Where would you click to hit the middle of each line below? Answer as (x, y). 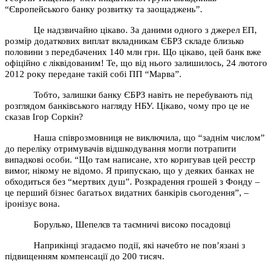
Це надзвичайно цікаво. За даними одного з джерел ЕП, (146, 30)
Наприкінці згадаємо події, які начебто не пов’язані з (140, 245)
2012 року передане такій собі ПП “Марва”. (93, 74)
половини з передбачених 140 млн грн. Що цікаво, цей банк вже (133, 52)
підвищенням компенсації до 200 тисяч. (85, 256)
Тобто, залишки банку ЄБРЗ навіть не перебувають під (143, 94)
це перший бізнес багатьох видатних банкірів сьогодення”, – (127, 192)
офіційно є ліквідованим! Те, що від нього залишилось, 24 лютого (136, 63)
